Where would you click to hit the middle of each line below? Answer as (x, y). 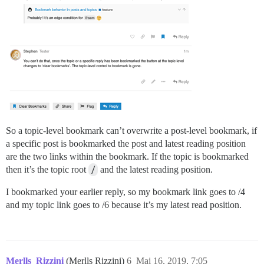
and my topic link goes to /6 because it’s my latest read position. (124, 204)
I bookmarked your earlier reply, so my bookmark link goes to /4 (126, 192)
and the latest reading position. (155, 169)
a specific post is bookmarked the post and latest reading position (126, 143)
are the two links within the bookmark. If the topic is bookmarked (127, 156)
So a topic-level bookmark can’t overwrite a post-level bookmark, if (131, 130)
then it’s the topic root (47, 169)
